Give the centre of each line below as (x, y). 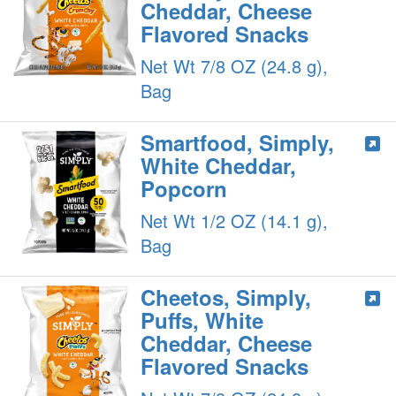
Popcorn (184, 188)
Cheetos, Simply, (226, 297)
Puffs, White (202, 320)
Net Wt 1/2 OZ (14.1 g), (235, 221)
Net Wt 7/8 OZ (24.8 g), (235, 66)
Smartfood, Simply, (238, 142)
